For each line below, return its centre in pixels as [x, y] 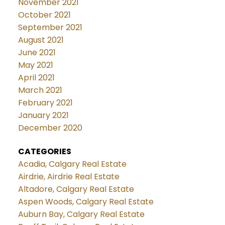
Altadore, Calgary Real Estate [76, 189]
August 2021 [41, 40]
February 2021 [45, 102]
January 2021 [43, 115]
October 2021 [44, 15]
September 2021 [50, 27]
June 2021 [37, 52]
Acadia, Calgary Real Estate [72, 164]
